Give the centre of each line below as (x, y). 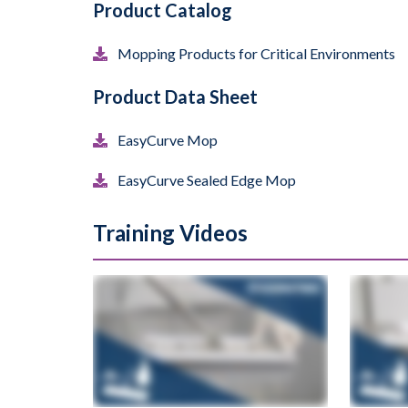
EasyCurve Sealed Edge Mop (207, 179)
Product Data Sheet (175, 96)
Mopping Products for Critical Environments (256, 53)
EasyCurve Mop (168, 139)
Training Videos (170, 232)
